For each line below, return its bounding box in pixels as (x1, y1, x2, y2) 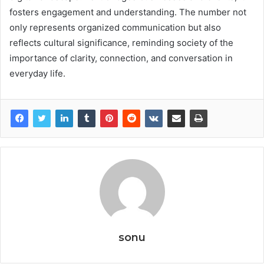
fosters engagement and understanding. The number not (9, 6, 246, 18)
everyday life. (9, 67, 65, 79)
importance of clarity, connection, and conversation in (9, 52, 233, 64)
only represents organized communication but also (9, 21, 221, 33)
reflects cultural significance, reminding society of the (9, 37, 233, 48)
